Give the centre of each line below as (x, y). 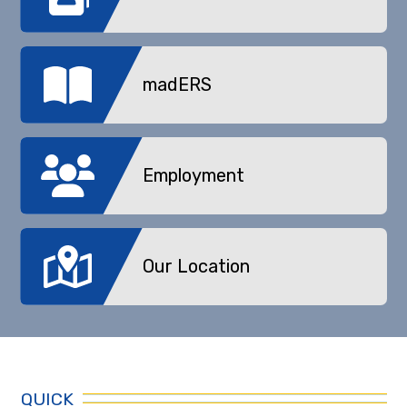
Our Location (196, 267)
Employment (193, 176)
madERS (177, 85)
